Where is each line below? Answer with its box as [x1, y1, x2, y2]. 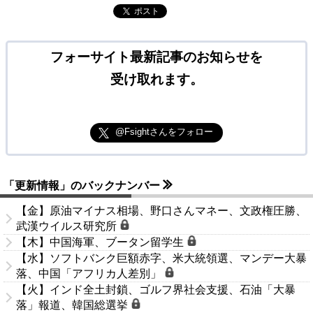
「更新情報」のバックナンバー [3, 179, 163, 191]
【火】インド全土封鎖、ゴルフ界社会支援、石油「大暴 [16, 283, 296, 296]
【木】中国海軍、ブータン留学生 [16, 235, 187, 248]
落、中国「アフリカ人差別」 [16, 267, 164, 279]
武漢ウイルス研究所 [16, 219, 119, 232]
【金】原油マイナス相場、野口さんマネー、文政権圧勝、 [16, 204, 307, 217]
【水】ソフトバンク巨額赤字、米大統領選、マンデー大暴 [16, 252, 307, 264]
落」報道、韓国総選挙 [16, 298, 131, 311]
